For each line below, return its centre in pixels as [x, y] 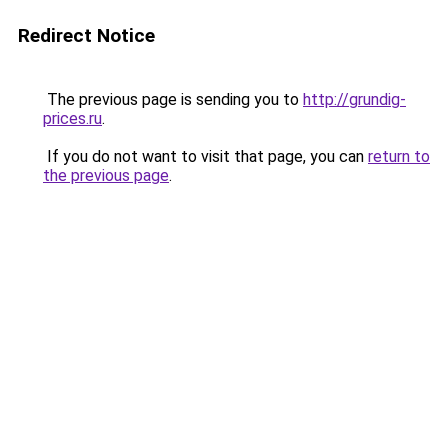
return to [399, 156]
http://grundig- [354, 99]
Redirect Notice [86, 35]
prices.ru [72, 118]
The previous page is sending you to [173, 99]
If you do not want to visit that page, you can [205, 156]
